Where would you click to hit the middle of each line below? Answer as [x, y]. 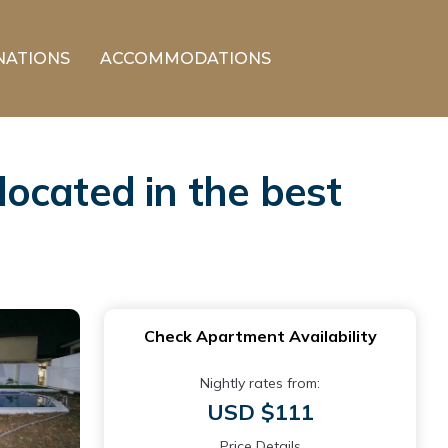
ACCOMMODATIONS [185, 58]
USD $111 [260, 412]
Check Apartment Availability [260, 336]
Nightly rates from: [260, 383]
